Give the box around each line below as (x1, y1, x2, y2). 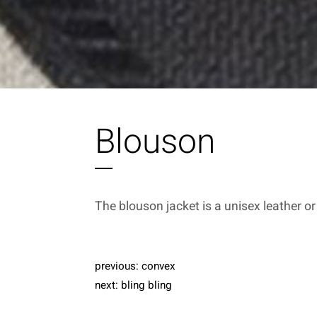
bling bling (121, 277, 173, 294)
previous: (95, 258, 142, 275)
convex (142, 258, 176, 275)
